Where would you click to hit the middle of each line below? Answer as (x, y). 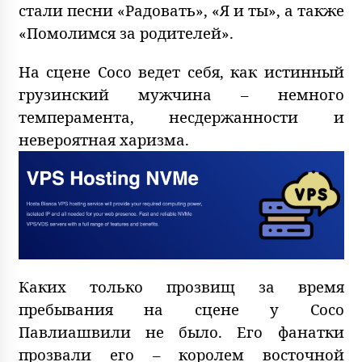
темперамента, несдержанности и (181, 117)
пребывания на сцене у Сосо (181, 309)
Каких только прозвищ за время (181, 286)
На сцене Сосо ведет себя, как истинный (181, 72)
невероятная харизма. (103, 139)
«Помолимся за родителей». (126, 33)
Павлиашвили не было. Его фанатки (181, 331)
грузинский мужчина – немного (181, 94)
